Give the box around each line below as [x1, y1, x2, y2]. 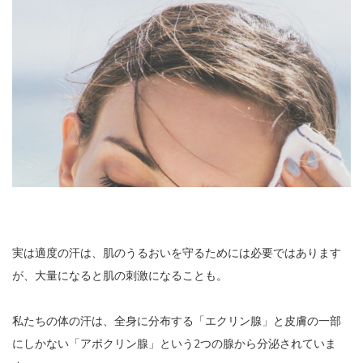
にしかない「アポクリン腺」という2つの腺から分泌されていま [12, 335, 336, 352]
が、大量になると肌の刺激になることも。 [12, 267, 228, 284]
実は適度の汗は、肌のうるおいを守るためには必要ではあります [12, 245, 341, 261]
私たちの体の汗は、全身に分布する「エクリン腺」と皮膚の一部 [12, 313, 341, 329]
